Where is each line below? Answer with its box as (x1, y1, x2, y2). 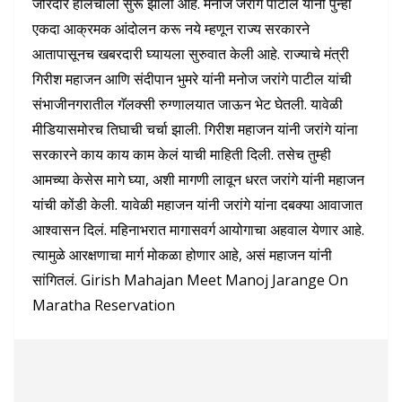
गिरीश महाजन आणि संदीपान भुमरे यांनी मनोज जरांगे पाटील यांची (32, 68, 352, 89)
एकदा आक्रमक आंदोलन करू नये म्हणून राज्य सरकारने (32, 18, 310, 39)
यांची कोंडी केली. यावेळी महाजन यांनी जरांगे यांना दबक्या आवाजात (32, 194, 363, 214)
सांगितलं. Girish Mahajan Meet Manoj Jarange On (32, 269, 348, 290)
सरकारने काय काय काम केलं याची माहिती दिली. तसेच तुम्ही (32, 144, 331, 164)
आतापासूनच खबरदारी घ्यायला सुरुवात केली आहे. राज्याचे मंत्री (32, 43, 349, 64)
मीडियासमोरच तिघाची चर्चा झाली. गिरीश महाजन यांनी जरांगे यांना (32, 118, 358, 139)
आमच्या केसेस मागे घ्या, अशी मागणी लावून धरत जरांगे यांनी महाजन (32, 169, 364, 189)
